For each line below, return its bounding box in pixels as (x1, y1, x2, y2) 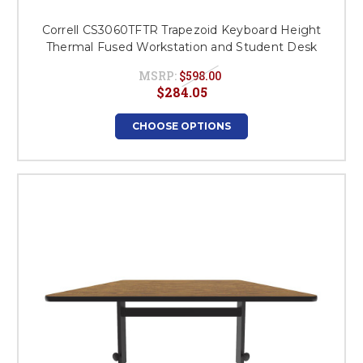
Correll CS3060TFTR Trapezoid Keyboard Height (41, 23, 322, 37)
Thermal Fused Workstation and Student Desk (45, 40, 318, 54)
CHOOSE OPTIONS (132, 120, 231, 132)
